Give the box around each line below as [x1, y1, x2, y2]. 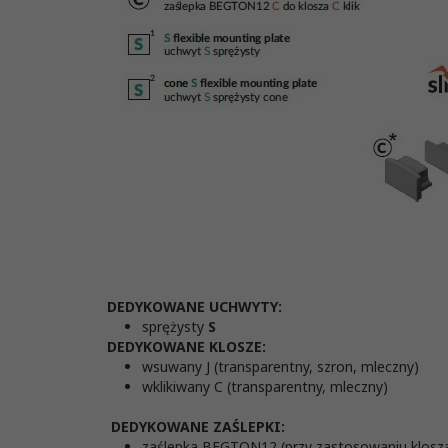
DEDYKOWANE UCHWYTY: [107, 297, 282, 317]
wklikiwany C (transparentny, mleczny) [142, 377, 388, 397]
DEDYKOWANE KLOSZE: [107, 337, 266, 357]
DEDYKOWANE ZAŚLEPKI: [111, 417, 285, 437]
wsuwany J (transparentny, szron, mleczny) [142, 357, 419, 377]
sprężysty [142, 317, 208, 337]
